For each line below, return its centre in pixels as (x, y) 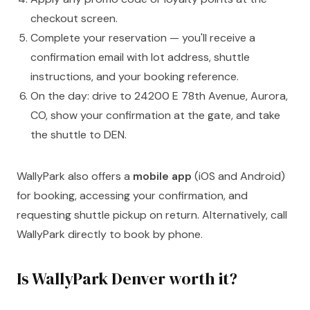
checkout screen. (74, 18)
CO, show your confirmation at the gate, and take (155, 115)
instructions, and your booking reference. (135, 76)
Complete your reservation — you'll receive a (143, 37)
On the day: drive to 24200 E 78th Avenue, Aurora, (159, 95)
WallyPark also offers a (75, 176)
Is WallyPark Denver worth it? (127, 278)
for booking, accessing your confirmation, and (132, 195)
